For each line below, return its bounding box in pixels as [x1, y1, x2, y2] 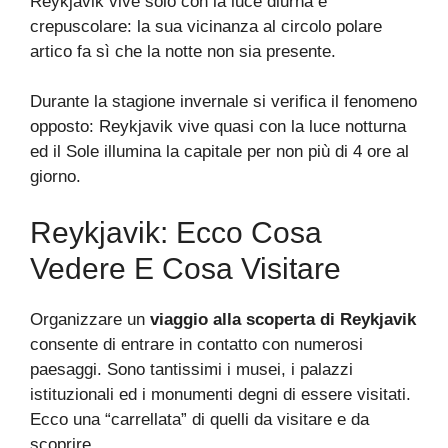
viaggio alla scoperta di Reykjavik [150, 309, 416, 329]
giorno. [30, 167, 81, 187]
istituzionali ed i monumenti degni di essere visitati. [30, 384, 411, 404]
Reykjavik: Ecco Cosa [30, 215, 322, 249]
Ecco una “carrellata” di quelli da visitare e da [30, 409, 369, 429]
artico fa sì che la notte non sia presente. [30, 41, 336, 61]
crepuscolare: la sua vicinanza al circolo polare [30, 16, 382, 36]
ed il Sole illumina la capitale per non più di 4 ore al [30, 142, 409, 162]
